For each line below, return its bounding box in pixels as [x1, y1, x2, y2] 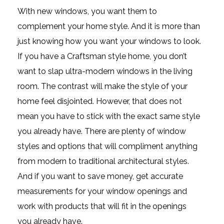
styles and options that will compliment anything [17, 141, 197, 151]
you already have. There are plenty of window [17, 126, 186, 136]
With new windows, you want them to [17, 6, 157, 16]
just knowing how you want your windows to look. [17, 36, 201, 46]
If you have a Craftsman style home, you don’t [17, 51, 187, 61]
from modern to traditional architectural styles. [17, 156, 189, 166]
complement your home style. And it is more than [17, 21, 200, 31]
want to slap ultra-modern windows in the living [17, 66, 192, 76]
